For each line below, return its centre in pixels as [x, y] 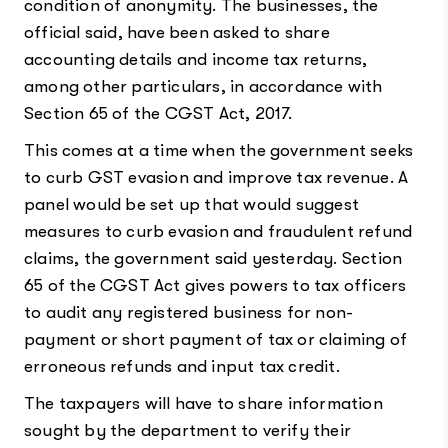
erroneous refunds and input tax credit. [181, 366]
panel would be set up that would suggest [191, 204]
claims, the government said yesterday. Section [213, 258]
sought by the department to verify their [187, 430]
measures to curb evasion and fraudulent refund [218, 231]
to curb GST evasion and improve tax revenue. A [216, 177]
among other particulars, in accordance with [203, 86]
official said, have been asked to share [176, 32]
